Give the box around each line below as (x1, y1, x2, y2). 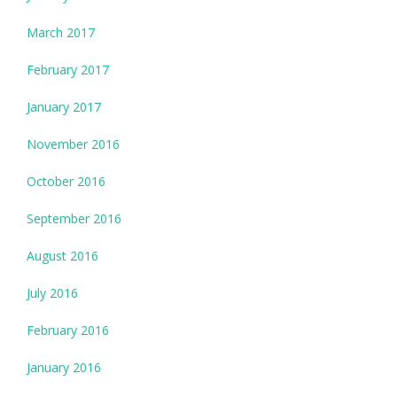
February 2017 (27, 61, 109, 79)
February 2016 (27, 322, 109, 339)
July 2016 (27, 284, 78, 302)
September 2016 (27, 210, 121, 228)
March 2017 (27, 24, 95, 42)
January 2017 (27, 98, 101, 116)
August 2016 (27, 247, 98, 265)
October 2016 (27, 173, 105, 191)
